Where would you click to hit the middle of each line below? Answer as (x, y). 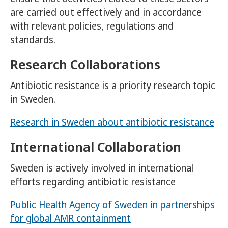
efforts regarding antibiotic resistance (93, 182)
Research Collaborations (85, 64)
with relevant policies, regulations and (92, 26)
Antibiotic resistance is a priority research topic (113, 86)
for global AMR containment (70, 219)
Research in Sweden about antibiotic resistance (112, 122)
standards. (33, 40)
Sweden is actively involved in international (102, 168)
